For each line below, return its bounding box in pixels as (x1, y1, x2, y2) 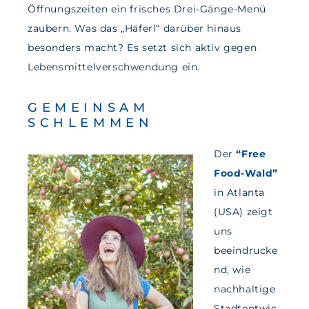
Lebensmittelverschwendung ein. (28, 61, 201, 74)
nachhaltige (214, 283, 276, 296)
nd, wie (214, 263, 251, 277)
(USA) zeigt (214, 206, 273, 219)
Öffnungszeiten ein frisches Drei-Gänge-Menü (28, 3, 266, 16)
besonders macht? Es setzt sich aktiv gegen (28, 41, 257, 54)
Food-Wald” (214, 167, 278, 180)
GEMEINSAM (28, 100, 150, 116)
